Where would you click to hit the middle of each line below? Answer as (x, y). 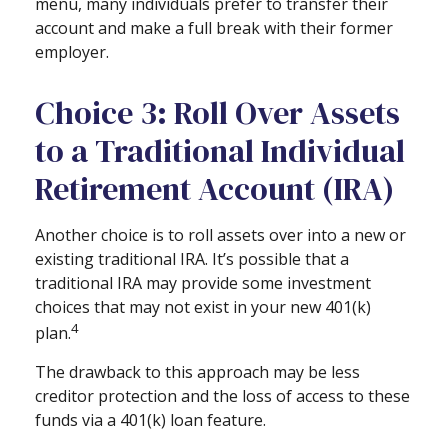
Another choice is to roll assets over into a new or (220, 234)
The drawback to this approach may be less (197, 371)
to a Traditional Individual (220, 150)
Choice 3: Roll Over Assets (217, 112)
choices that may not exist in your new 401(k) (203, 306)
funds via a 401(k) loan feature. (150, 419)
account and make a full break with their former (214, 27)
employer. (72, 51)
